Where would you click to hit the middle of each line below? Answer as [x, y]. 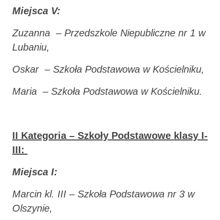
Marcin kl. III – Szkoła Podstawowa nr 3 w [103, 194]
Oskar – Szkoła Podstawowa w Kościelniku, [108, 69]
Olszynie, [32, 208]
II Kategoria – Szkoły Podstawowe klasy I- [110, 135]
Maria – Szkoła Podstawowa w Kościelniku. [107, 91]
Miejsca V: [36, 11]
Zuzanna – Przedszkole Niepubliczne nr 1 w [109, 33]
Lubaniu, [31, 47]
